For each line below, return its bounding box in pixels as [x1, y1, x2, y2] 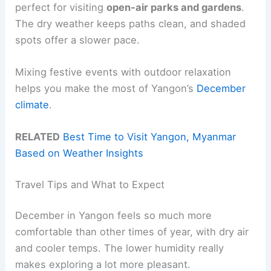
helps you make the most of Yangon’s [15, 82, 197, 94]
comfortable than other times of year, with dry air [15, 226, 249, 238]
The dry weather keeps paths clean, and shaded [15, 17, 246, 30]
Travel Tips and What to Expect [15, 178, 165, 191]
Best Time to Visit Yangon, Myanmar [63, 131, 237, 143]
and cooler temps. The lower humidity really [15, 242, 224, 255]
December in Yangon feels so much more [15, 209, 212, 222]
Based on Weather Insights [15, 147, 144, 160]
